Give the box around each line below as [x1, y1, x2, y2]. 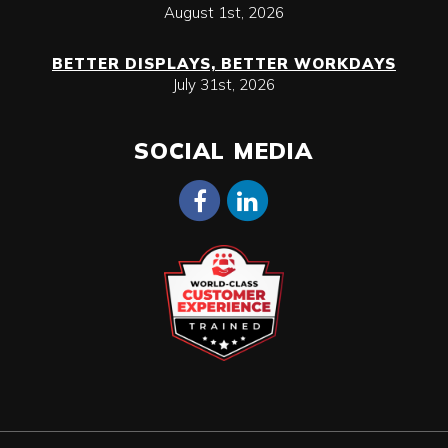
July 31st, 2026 [172, 75, 275, 94]
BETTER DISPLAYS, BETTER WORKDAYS [51, 54, 396, 73]
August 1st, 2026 [163, 3, 284, 22]
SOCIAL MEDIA [134, 136, 314, 165]
